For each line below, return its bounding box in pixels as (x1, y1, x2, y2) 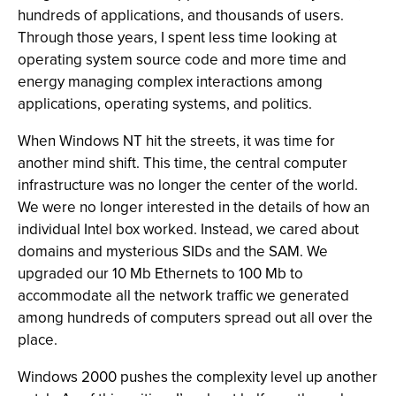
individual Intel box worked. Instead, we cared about (18, 218, 359, 240)
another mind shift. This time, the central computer (18, 152, 347, 174)
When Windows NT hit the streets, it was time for (18, 130, 335, 152)
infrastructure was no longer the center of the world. (18, 174, 358, 196)
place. (18, 329, 57, 351)
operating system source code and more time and (18, 49, 346, 71)
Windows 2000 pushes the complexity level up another (18, 366, 377, 388)
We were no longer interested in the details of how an (18, 196, 369, 218)
